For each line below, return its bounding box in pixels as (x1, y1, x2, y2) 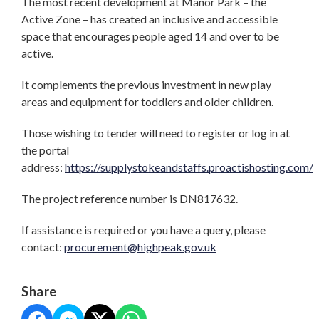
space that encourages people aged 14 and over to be (21, 28, 279, 43)
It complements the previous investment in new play (21, 77, 271, 91)
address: (21, 159, 65, 174)
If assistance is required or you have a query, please (21, 222, 266, 236)
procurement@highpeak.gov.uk (64, 239, 216, 253)
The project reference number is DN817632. (21, 191, 240, 205)
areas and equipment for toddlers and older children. (21, 94, 276, 108)
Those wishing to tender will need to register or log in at (21, 125, 290, 140)
